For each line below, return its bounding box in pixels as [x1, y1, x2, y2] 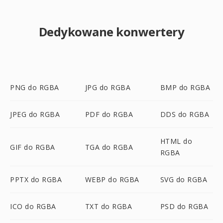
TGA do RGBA [85, 142, 133, 152]
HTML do [160, 136, 193, 146]
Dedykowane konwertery [38, 23, 185, 40]
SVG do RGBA [160, 175, 208, 184]
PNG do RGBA [10, 83, 59, 92]
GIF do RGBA [10, 142, 55, 152]
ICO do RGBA [10, 202, 56, 211]
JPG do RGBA [85, 83, 131, 92]
